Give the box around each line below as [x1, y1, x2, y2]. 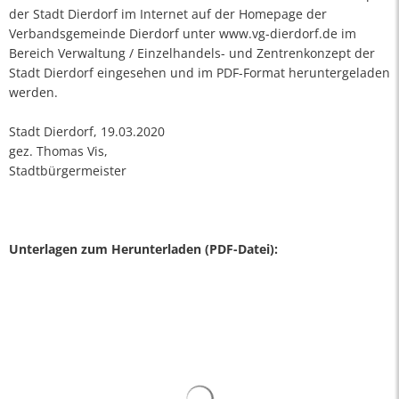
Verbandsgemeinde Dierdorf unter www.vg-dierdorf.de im [9, 25, 356, 42]
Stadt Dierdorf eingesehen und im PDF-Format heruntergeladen [9, 64, 390, 81]
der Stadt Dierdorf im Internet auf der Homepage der [9, 5, 327, 22]
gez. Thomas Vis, [9, 142, 108, 159]
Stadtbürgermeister [9, 162, 126, 179]
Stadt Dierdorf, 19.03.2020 [9, 123, 165, 140]
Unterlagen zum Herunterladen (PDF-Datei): [9, 240, 278, 257]
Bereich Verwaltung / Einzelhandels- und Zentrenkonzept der [9, 45, 375, 61]
